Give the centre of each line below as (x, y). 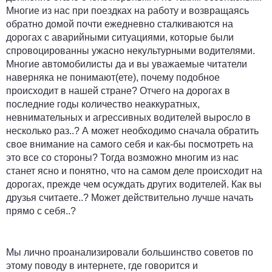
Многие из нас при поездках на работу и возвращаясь (127, 11)
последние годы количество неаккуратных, (104, 104)
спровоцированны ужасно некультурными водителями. (131, 51)
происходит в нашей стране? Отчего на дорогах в (118, 91)
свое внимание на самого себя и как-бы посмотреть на (130, 144)
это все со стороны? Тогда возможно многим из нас (122, 158)
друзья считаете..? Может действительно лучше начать (130, 198)
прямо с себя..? (42, 211)
